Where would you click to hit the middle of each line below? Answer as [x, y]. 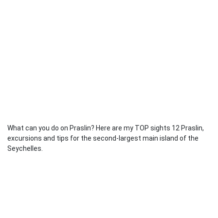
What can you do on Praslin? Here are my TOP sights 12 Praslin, [106, 128]
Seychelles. [25, 148]
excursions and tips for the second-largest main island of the [103, 138]
